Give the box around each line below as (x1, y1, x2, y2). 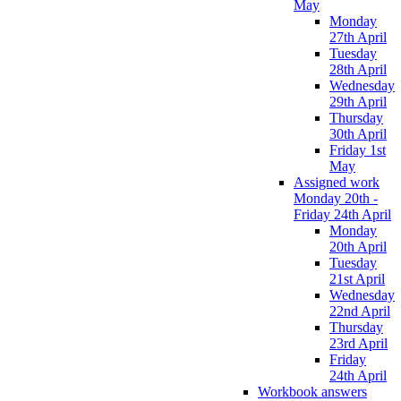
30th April (329, 126, 387, 142)
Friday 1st (329, 142, 386, 158)
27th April (329, 30, 387, 46)
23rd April (329, 336, 388, 352)
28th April (329, 62, 387, 78)
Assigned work (294, 175, 380, 191)
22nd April (329, 303, 390, 320)
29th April (329, 94, 387, 110)
